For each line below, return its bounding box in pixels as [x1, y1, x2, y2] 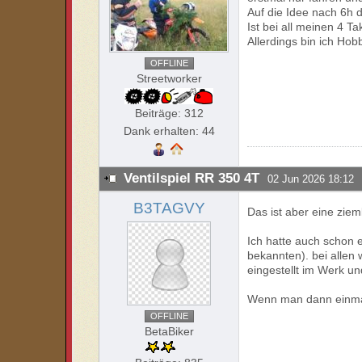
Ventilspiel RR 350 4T [124, 170, 260, 186]
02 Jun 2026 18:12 [267, 173, 355, 185]
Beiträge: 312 [134, 107, 204, 120]
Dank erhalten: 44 [123, 124, 215, 137]
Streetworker [136, 72, 202, 85]
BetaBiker [144, 325, 194, 338]
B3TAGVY [133, 200, 205, 217]
